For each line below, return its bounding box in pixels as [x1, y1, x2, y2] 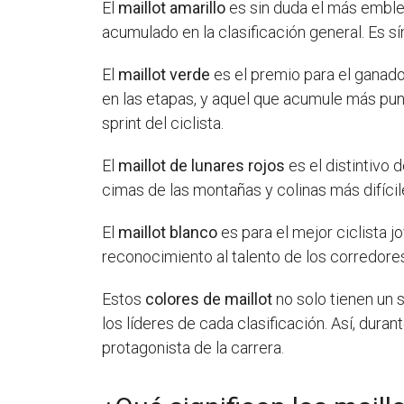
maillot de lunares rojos [118, 155, 286, 175]
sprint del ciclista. [102, 113, 225, 133]
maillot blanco [118, 222, 218, 242]
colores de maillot [145, 289, 273, 308]
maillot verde [118, 64, 211, 84]
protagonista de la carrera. [102, 337, 285, 357]
